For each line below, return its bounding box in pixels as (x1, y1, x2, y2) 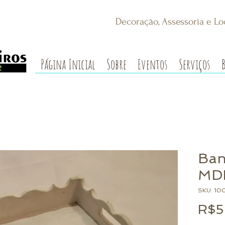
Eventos (138, 56, 168, 73)
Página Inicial (41, 56, 95, 73)
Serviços (179, 56, 210, 73)
